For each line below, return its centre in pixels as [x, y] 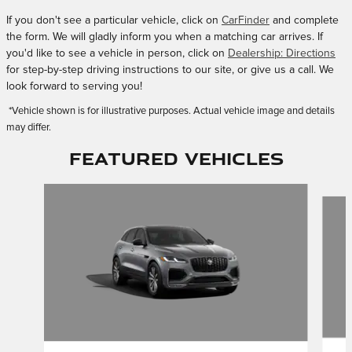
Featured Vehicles [176, 158]
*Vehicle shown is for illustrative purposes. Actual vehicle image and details [170, 111]
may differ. [29, 127]
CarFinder [246, 20]
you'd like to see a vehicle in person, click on [117, 53]
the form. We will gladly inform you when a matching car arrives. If [165, 37]
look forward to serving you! [74, 86]
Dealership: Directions [282, 53]
